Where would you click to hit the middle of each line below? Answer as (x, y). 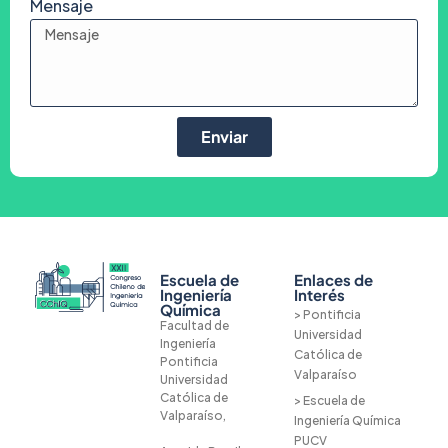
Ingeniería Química (348, 420)
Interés (320, 294)
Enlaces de (334, 279)
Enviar (224, 136)
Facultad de (195, 325)
